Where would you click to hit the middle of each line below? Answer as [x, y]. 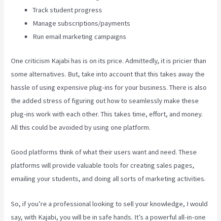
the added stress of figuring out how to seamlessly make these [105, 100]
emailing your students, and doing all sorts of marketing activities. [109, 179]
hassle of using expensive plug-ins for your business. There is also [109, 87]
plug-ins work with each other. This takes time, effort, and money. [107, 114]
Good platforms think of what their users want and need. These [104, 152]
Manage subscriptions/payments [82, 23]
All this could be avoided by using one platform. [81, 127]
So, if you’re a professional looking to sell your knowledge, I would [110, 203]
